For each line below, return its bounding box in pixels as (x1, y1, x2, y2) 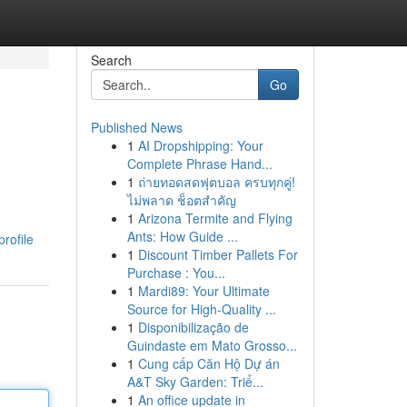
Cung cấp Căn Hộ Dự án (137, 354, 280, 372)
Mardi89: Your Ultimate (137, 282, 270, 300)
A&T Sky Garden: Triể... (126, 372, 263, 391)
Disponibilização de (137, 318, 249, 336)
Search (90, 51, 132, 69)
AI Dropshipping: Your (137, 136, 263, 154)
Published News (90, 118, 183, 136)
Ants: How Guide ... (126, 227, 238, 245)
